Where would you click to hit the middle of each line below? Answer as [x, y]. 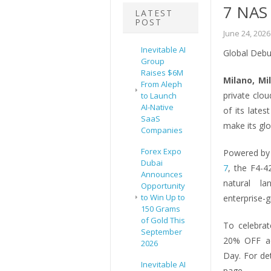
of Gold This [163, 220]
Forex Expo [161, 152]
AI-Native [157, 107]
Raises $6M [162, 73]
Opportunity [163, 186]
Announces [162, 175]
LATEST [154, 13]
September [162, 232]
